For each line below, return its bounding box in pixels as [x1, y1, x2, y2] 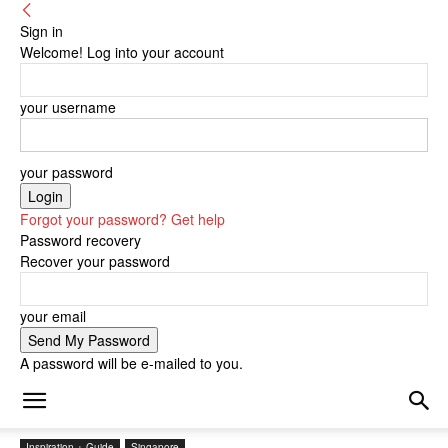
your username [20, 97, 116, 117]
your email [20, 306, 86, 326]
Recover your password [20, 251, 170, 271]
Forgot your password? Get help [20, 209, 225, 229]
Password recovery [20, 230, 141, 250]
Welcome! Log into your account [20, 42, 224, 62]
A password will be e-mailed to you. [20, 353, 243, 373]
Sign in [20, 21, 63, 41]
